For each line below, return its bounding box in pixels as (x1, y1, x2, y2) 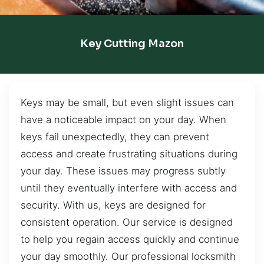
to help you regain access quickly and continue (21, 233, 239, 245)
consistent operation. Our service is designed (21, 216, 233, 228)
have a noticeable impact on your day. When (21, 113, 226, 126)
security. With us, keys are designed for (21, 199, 206, 211)
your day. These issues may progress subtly (21, 164, 226, 177)
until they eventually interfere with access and (21, 181, 237, 194)
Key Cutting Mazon (80, 37, 184, 51)
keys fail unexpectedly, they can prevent (21, 130, 209, 143)
